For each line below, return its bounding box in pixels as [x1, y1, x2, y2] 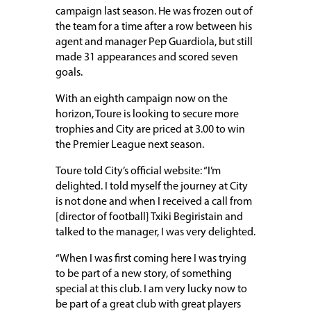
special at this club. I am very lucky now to [56, 284, 247, 296]
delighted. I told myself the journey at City [56, 181, 248, 193]
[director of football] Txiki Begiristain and [56, 212, 243, 224]
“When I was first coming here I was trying [56, 253, 246, 265]
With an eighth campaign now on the [56, 94, 228, 106]
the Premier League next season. [56, 140, 204, 151]
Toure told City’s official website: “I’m [56, 166, 221, 178]
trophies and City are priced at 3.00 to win [56, 124, 245, 136]
